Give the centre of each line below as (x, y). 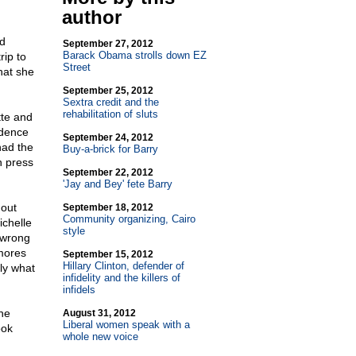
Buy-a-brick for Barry (110, 149)
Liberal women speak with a (126, 325)
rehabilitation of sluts (110, 114)
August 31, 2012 (99, 313)
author (91, 17)
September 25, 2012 (108, 91)
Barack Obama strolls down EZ (134, 55)
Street (76, 67)
